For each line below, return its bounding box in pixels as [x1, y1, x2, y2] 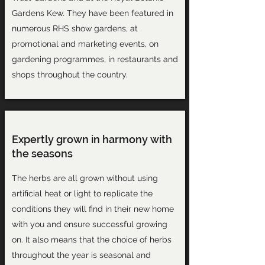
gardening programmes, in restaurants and [11, 54, 178, 64]
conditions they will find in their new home [11, 204, 174, 214]
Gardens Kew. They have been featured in [11, 8, 173, 18]
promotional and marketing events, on [11, 39, 159, 49]
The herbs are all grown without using [11, 173, 158, 183]
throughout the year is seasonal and [11, 250, 151, 260]
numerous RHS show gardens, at [11, 24, 138, 33]
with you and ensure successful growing [11, 219, 167, 229]
